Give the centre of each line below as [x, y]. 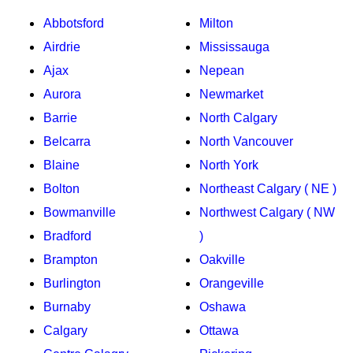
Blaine [61, 165]
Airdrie [62, 46]
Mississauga [234, 46]
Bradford [67, 236]
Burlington [72, 283]
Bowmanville [80, 212]
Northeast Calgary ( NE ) [268, 188]
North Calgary [238, 117]
